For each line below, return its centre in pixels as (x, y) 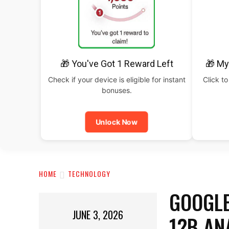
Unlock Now (117, 122)
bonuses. (117, 90)
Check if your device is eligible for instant (117, 79)
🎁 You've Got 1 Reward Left (117, 64)
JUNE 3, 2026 (98, 215)
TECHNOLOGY (89, 174)
